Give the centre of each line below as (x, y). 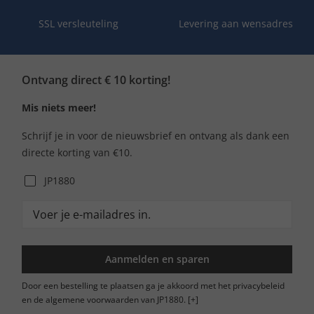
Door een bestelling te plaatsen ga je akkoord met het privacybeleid (153, 285)
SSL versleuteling (78, 23)
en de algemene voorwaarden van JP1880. (104, 299)
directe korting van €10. (77, 152)
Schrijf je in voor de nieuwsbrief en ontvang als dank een (156, 135)
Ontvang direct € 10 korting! (97, 80)
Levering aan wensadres (235, 23)
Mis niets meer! (59, 107)
